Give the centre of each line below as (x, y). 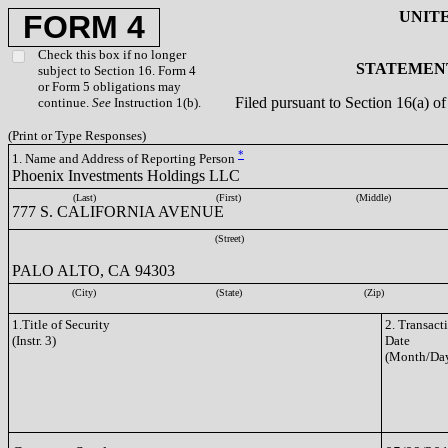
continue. (65, 102)
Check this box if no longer (112, 54)
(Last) (84, 197)
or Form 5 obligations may (109, 86)
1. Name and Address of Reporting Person (125, 159)
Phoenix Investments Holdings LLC (126, 175)
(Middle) (373, 197)
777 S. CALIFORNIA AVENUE (118, 211)
